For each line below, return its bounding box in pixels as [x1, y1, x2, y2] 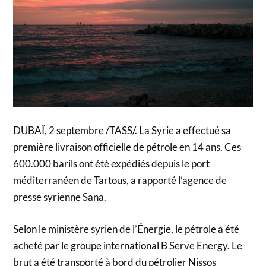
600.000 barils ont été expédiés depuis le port [13, 157, 210, 170]
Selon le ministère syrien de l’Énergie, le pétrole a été [13, 222, 240, 235]
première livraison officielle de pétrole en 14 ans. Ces [13, 141, 242, 154]
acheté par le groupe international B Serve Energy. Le [13, 239, 243, 252]
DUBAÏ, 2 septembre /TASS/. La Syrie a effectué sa [13, 124, 232, 137]
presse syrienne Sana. [13, 191, 107, 204]
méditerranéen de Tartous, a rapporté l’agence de [13, 174, 227, 187]
